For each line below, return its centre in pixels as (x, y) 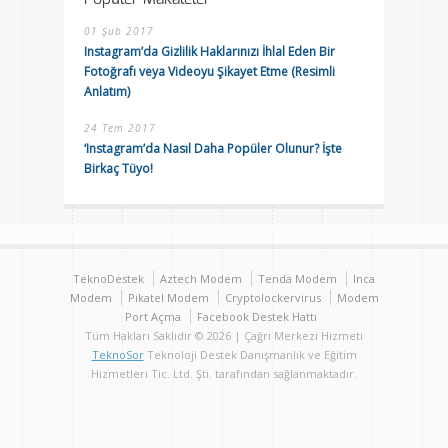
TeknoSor (117, 354)
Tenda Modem (297, 278)
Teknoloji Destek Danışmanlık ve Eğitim (250, 354)
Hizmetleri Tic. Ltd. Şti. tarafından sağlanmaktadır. (224, 373)
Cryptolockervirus (272, 297)
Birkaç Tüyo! (118, 168)
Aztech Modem (201, 278)
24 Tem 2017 (120, 128)
